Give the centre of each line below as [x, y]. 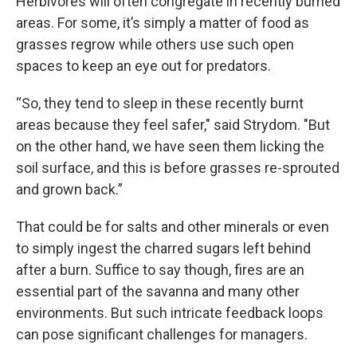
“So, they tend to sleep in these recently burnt [160, 103]
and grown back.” [69, 189]
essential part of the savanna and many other [158, 291]
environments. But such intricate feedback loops [170, 312]
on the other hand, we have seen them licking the [170, 146]
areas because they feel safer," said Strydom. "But [173, 124]
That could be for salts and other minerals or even [173, 226]
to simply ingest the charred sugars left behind [163, 248]
